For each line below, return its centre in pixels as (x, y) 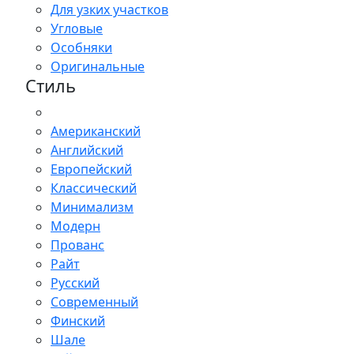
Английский (87, 151)
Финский (78, 321)
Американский (96, 132)
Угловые (77, 29)
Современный (94, 302)
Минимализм (92, 207)
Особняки (81, 48)
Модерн (75, 226)
